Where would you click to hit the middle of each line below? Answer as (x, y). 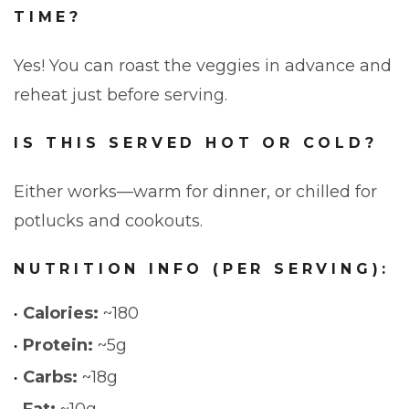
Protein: (58, 345)
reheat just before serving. (121, 95)
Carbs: (50, 377)
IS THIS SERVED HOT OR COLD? (196, 143)
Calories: (61, 313)
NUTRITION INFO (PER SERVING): (202, 269)
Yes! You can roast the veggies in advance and (203, 66)
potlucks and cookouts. (108, 221)
